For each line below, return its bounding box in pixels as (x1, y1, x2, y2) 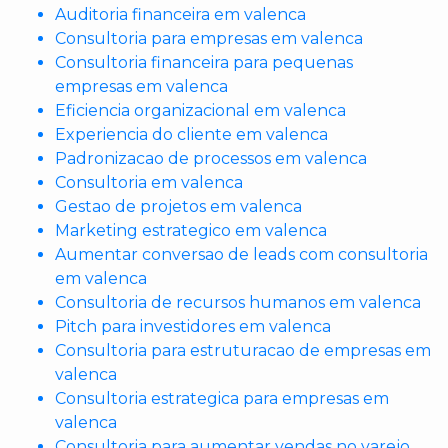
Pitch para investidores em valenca (55, 317, 331, 337)
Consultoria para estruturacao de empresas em (55, 341, 431, 361)
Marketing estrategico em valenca (55, 221, 327, 241)
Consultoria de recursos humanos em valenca (55, 293, 421, 313)
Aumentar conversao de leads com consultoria (55, 245, 428, 265)
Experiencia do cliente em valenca (55, 125, 328, 145)
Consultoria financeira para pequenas (55, 53, 353, 73)
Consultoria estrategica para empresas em (55, 389, 389, 409)
